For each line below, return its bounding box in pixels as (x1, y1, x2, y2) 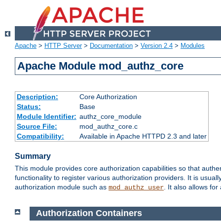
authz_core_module (79, 112, 142, 121)
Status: (16, 103, 41, 111)
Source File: (16, 122, 57, 131)
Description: (16, 93, 58, 101)
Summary (15, 152, 51, 161)
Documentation (90, 42, 133, 50)
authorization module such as (15, 183, 109, 191)
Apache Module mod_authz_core (17, 60, 184, 73)
